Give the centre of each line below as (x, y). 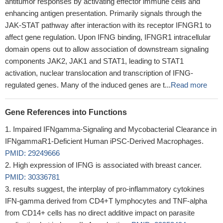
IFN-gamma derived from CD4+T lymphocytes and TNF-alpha (106, 201)
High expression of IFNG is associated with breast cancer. (107, 165)
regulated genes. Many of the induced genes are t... (88, 85)
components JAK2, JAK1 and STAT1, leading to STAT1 (94, 61)
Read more (189, 85)
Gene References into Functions (66, 112)
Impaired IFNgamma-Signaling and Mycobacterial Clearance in (115, 129)
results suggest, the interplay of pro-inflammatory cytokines (109, 189)
